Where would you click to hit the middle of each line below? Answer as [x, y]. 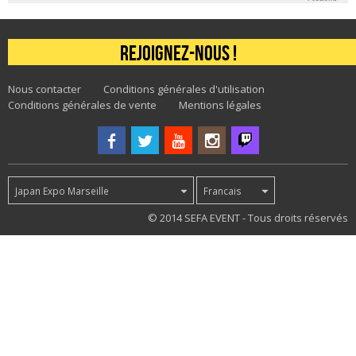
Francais [223, 191]
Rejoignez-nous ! [178, 52]
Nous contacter [44, 89]
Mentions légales [220, 105]
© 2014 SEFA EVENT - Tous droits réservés [247, 218]
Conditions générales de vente [82, 105]
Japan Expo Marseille [62, 191]
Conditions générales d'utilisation [184, 89]
